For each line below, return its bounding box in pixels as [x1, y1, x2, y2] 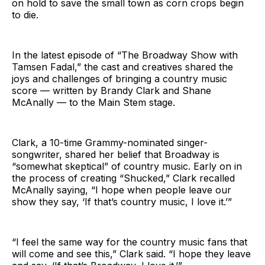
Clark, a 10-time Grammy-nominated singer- [12, 136, 208, 148]
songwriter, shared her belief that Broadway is [12, 148, 219, 160]
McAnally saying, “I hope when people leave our [12, 183, 231, 196]
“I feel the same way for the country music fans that [12, 235, 247, 248]
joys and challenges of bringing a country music [12, 72, 227, 85]
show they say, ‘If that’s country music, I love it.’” [12, 195, 232, 208]
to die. [12, 8, 38, 21]
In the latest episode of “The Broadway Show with [12, 49, 238, 61]
